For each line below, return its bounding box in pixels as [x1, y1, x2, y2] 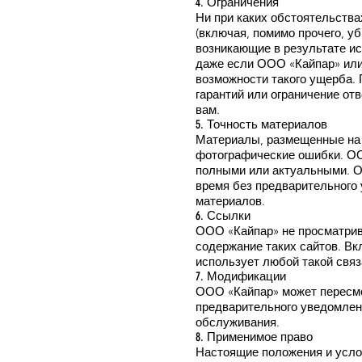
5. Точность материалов [196, 117, 327, 133]
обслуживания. [196, 314, 280, 330]
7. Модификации [196, 269, 286, 284]
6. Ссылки [196, 208, 250, 224]
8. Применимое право [196, 330, 313, 345]
